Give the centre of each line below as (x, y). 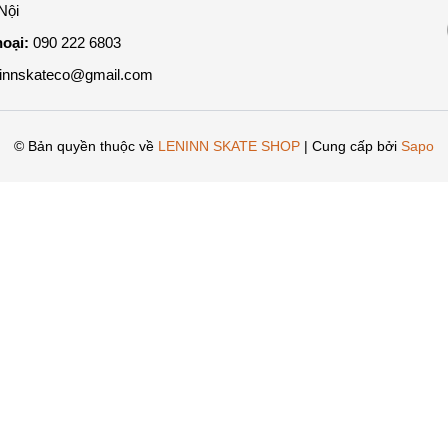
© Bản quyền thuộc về (86, 146)
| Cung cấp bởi (350, 146)
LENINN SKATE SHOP (229, 146)
